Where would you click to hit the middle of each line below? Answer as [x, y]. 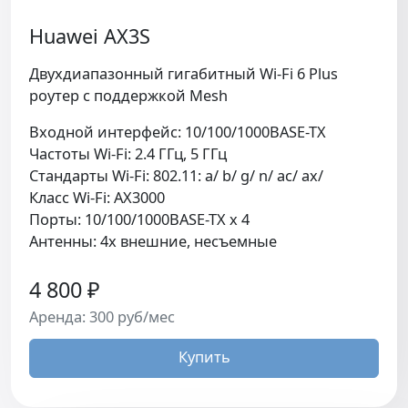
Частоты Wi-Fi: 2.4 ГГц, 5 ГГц [128, 153]
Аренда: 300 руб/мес [102, 316]
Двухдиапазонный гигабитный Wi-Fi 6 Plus [184, 73]
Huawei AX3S [90, 36]
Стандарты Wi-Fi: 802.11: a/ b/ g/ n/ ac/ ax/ [176, 175]
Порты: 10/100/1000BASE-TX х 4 [139, 219]
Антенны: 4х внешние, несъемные [153, 241]
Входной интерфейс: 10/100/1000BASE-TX [178, 132]
